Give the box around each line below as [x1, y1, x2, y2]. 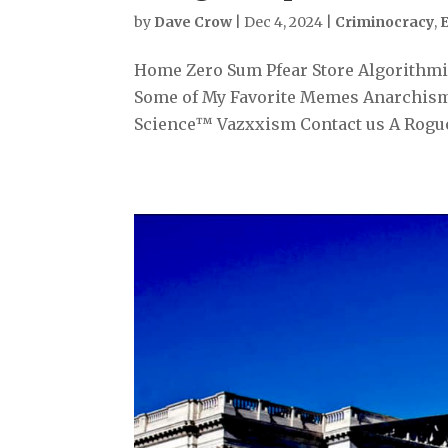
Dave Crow [154, 12, 233, 31]
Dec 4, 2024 [244, 12, 324, 31]
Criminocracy [335, 12, 435, 31]
